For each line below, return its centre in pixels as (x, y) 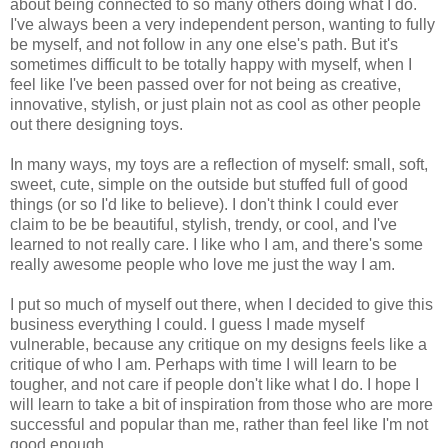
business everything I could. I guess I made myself (187, 324)
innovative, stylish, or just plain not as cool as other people (215, 104)
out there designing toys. (96, 124)
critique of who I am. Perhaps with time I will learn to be (203, 364)
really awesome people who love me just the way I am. (202, 264)
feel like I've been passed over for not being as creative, (205, 84)
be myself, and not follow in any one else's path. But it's (204, 44)
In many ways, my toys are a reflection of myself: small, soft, (219, 164)
